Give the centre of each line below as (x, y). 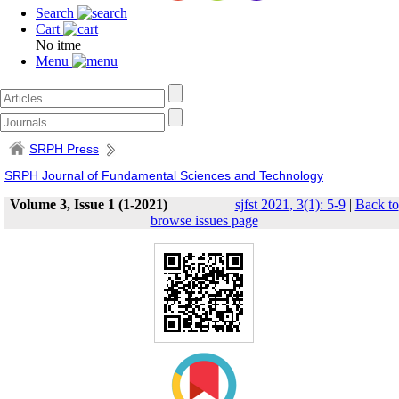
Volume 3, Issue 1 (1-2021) (88, 204)
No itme (58, 45)
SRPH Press (64, 149)
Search (57, 13)
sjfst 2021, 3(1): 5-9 (290, 204)
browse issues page (204, 220)
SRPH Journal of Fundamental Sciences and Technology (164, 175)
